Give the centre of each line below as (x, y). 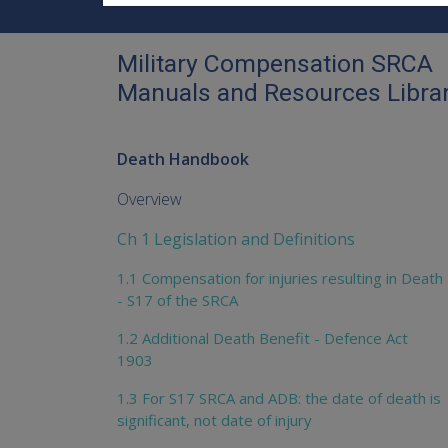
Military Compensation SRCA (275, 63)
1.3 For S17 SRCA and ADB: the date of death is (279, 398)
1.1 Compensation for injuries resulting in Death (280, 278)
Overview (149, 199)
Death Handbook (183, 159)
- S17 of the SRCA (177, 300)
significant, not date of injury (214, 420)
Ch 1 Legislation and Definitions (236, 239)
